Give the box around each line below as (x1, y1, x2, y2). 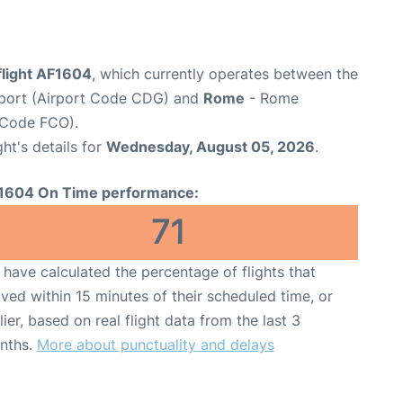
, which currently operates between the (92, 64, 358, 83)
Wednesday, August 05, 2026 (106, 137, 315, 156)
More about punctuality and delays (36, 335, 274, 354)
